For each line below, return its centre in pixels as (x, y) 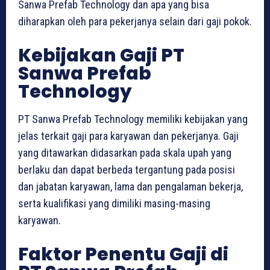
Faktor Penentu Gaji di (123, 254)
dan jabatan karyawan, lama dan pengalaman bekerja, (130, 186)
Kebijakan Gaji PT (101, 55)
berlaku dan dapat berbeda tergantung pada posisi (127, 169)
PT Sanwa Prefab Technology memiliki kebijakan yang (133, 119)
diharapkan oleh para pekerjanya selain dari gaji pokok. (135, 21)
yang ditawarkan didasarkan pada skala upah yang (125, 152)
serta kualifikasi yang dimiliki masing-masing (114, 203)
